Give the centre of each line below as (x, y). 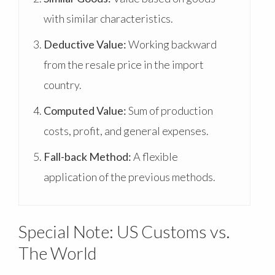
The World (58, 253)
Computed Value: (85, 110)
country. (63, 84)
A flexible (155, 156)
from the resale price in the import (124, 64)
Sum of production (170, 110)
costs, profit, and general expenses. (126, 130)
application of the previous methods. (130, 176)
